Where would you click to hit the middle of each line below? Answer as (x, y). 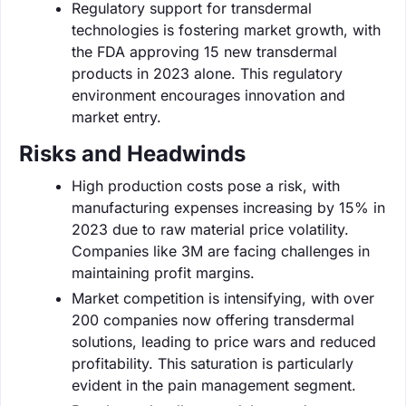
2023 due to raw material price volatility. (210, 229)
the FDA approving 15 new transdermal (204, 51)
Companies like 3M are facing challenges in (221, 251)
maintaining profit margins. (163, 272)
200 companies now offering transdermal (213, 319)
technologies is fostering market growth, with (226, 29)
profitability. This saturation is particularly (213, 363)
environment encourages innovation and (208, 95)
